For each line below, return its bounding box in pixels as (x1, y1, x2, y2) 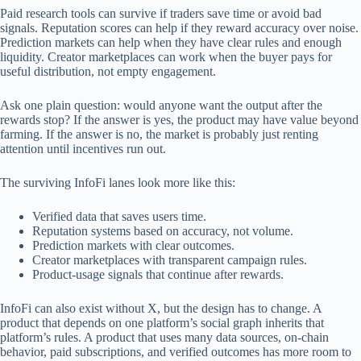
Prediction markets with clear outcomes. (32, 239, 234, 252)
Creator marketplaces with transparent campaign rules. (32, 253, 307, 267)
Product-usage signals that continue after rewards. (32, 268, 284, 281)
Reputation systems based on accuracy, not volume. (32, 224, 293, 238)
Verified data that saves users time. (32, 210, 206, 223)
